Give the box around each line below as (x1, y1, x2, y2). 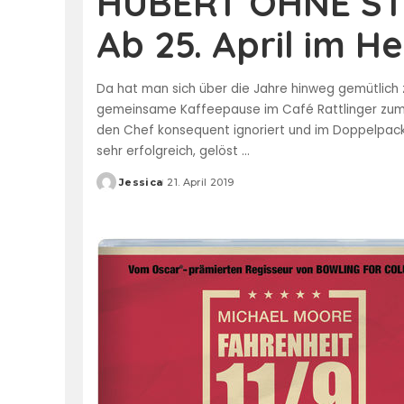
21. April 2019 (167, 175, 234, 188)
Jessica (119, 175, 163, 188)
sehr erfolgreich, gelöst (96, 142, 242, 160)
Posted (96, 182, 139, 196)
